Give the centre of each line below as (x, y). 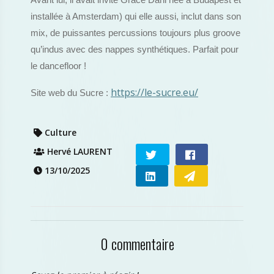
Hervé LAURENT (79, 151)
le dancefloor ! (58, 66)
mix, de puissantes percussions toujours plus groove (135, 33)
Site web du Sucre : (71, 93)
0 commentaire (137, 243)
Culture (59, 132)
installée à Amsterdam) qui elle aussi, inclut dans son (136, 17)
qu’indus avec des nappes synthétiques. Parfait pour (135, 50)
